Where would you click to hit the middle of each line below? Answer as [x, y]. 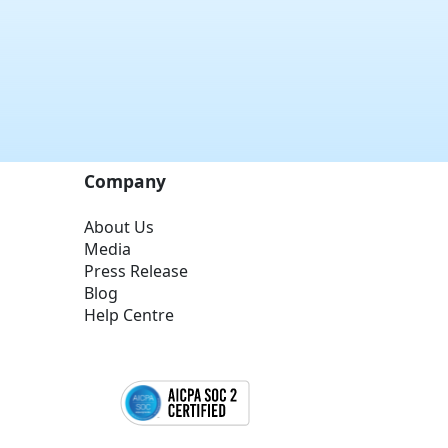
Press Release [136, 270]
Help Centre [129, 314]
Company [125, 180]
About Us [119, 226]
